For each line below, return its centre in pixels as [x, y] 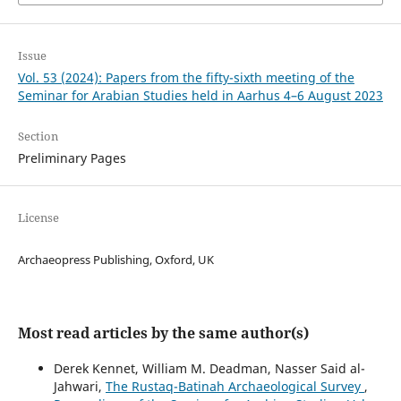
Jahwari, [79, 386]
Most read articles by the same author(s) [163, 333]
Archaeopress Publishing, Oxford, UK [115, 259]
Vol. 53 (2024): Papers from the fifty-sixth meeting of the [186, 77]
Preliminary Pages [72, 158]
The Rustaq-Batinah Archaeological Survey [235, 386]
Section [38, 136]
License [38, 217]
